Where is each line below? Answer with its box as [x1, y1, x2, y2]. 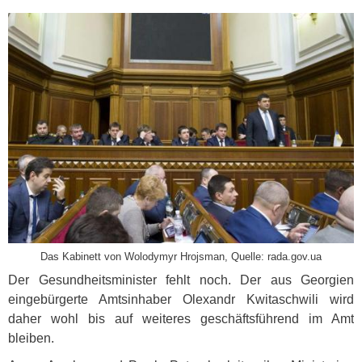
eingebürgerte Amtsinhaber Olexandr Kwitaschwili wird [8, 293, 354, 307]
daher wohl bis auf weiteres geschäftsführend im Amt [8, 312, 354, 326]
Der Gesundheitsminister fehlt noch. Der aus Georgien [8, 273, 354, 288]
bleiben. [8, 331, 54, 346]
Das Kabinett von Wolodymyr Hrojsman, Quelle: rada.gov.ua [40, 250, 322, 263]
